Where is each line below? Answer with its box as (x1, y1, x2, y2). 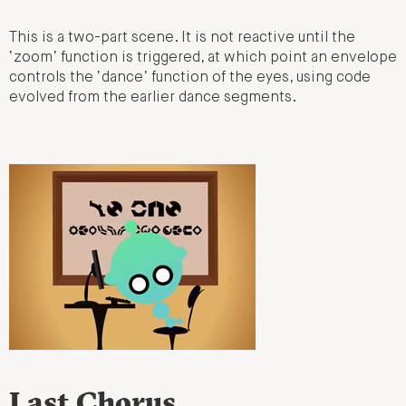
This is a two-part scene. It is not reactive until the (9, 30, 355, 45)
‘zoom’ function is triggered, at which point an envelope (9, 50, 397, 65)
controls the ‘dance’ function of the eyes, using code (9, 70, 371, 85)
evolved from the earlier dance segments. (9, 90, 296, 105)
